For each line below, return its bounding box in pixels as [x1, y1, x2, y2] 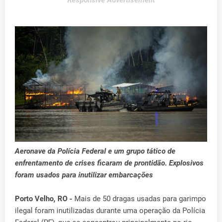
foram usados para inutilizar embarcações [15, 170, 153, 179]
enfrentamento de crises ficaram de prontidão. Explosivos [15, 158, 204, 167]
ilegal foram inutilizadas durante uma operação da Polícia [15, 206, 205, 215]
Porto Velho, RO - [15, 194, 74, 203]
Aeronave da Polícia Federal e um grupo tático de [15, 146, 175, 156]
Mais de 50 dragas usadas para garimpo [74, 194, 206, 203]
